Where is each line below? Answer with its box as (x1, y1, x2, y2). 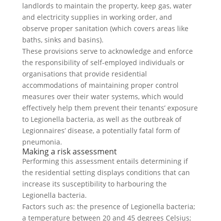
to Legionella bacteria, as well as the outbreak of (22, 114, 182, 124)
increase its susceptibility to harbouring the (22, 179, 167, 188)
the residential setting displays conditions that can (22, 168, 190, 177)
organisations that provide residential (22, 69, 147, 78)
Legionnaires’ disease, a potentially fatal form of (22, 126, 180, 135)
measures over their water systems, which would (22, 92, 184, 101)
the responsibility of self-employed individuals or (22, 58, 184, 67)
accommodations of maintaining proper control (22, 80, 179, 90)
